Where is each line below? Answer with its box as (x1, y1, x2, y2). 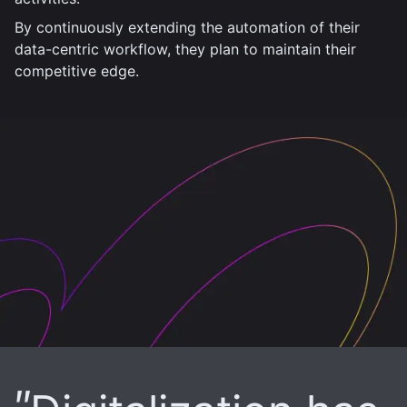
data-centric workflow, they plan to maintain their (15, 40, 356, 58)
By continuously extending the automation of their (15, 18, 360, 36)
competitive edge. (15, 62, 139, 80)
